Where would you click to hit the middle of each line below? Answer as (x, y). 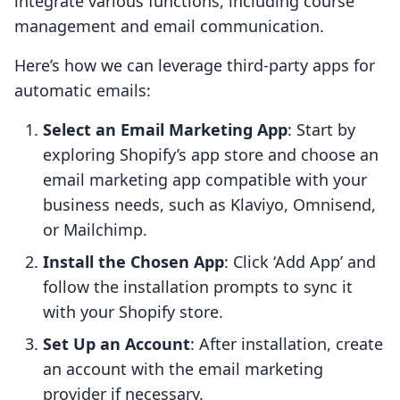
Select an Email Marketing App (165, 130)
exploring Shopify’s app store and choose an (211, 155)
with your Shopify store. (133, 312)
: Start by (321, 130)
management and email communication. (169, 26)
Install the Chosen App (133, 262)
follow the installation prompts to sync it (198, 287)
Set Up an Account (117, 344)
